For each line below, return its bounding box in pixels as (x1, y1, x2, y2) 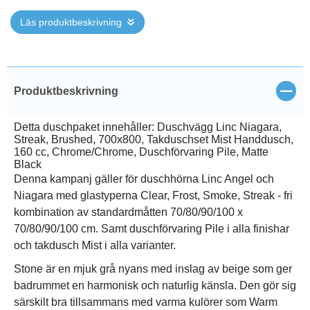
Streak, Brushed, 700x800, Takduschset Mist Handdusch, (14, 134, 293, 145)
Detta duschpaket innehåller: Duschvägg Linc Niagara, (14, 121, 282, 133)
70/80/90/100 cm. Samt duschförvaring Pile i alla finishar (14, 223, 289, 235)
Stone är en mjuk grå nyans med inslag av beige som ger (14, 263, 292, 275)
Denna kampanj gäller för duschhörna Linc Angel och (14, 173, 274, 185)
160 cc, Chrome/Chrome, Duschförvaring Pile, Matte (14, 146, 268, 158)
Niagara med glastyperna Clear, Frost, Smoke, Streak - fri (14, 190, 293, 201)
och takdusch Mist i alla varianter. (14, 239, 176, 251)
